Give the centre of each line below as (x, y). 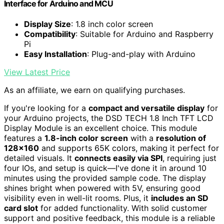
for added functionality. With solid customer (122, 208)
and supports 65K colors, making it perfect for (129, 148)
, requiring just (189, 158)
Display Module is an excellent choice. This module (100, 128)
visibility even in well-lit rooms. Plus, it (77, 198)
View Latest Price (37, 72)
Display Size (47, 24)
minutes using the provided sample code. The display (105, 178)
